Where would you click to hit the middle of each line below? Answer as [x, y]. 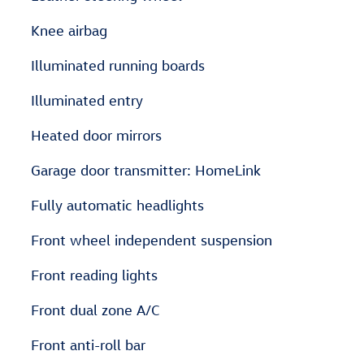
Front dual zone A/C [95, 310]
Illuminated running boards [118, 65]
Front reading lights [94, 275]
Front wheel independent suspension [152, 240]
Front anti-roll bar [88, 345]
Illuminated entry [87, 100]
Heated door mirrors [96, 135]
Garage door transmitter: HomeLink [146, 170]
